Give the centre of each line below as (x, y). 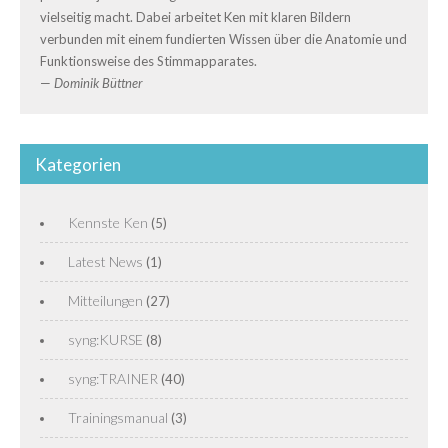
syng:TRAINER (113, 378)
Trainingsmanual (118, 417)
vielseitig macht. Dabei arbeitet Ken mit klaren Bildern (195, 17)
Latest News (105, 261)
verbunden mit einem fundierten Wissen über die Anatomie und (223, 39)
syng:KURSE (105, 339)
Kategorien (78, 164)
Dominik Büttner (98, 83)
